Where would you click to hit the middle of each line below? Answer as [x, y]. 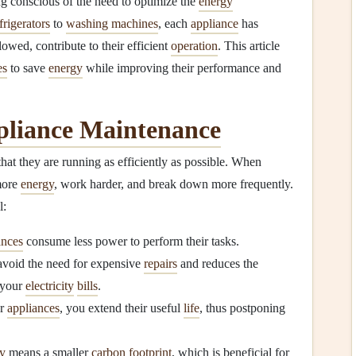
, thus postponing [242, 308]
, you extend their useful [122, 308]
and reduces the [218, 263]
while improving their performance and [182, 68]
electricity [50, 286]
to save [28, 68]
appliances [33, 308]
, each [174, 23]
